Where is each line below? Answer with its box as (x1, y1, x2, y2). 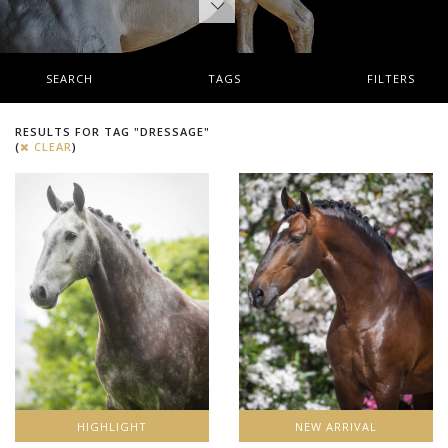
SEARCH (45, 70, 93, 86)
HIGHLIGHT (76, 418, 147, 434)
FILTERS (367, 70, 416, 86)
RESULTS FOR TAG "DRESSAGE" (15, 124, 211, 140)
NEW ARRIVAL (294, 418, 377, 434)
